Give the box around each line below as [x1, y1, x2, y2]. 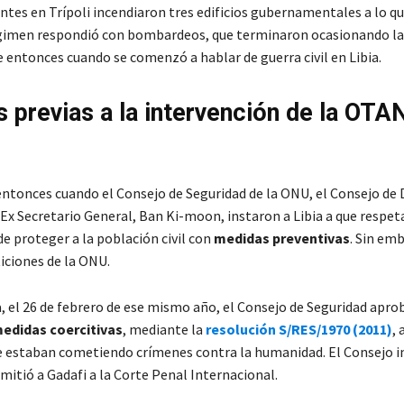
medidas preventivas [213, 229, 350, 247]
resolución [205, 320, 276, 338]
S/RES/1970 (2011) [278, 320, 392, 338]
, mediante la [122, 320, 206, 338]
